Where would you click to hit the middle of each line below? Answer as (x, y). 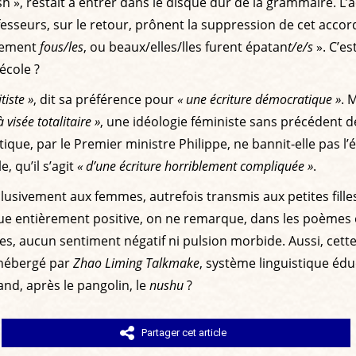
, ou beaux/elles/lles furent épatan (186, 46)
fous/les (62, 46)
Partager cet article (184, 332)
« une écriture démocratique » (259, 99)
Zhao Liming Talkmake (136, 263)
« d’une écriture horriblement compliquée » (195, 166)
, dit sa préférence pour (105, 99)
